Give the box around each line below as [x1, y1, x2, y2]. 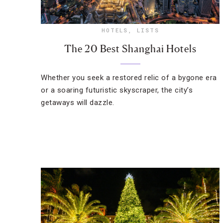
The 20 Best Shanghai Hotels [64, 43, 197, 55]
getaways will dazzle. [41, 98, 114, 107]
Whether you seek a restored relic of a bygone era [41, 73, 217, 82]
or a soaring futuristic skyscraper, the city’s [41, 86, 193, 95]
